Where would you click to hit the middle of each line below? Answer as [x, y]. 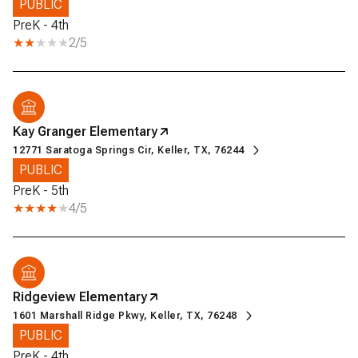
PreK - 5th [41, 190]
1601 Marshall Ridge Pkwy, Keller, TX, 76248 [125, 315]
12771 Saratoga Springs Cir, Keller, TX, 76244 [129, 150]
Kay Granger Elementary [85, 131]
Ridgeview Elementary [80, 296]
